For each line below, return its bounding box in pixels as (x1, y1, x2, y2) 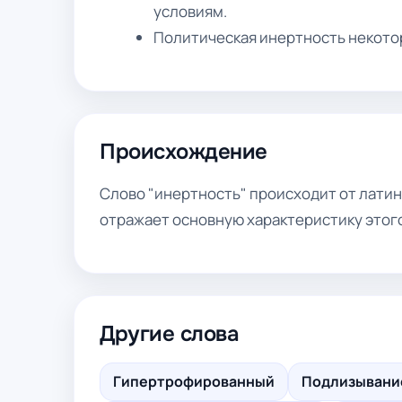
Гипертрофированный (113, 371, 275, 391)
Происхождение (100, 138, 267, 165)
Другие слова (100, 320, 240, 347)
